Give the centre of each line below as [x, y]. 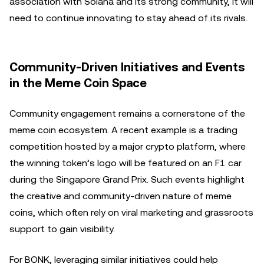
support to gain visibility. [62, 229]
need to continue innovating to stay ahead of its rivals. [128, 18]
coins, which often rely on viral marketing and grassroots [131, 212]
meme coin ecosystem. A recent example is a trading [123, 130]
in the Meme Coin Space [78, 83]
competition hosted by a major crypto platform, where [128, 146]
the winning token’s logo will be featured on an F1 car [126, 163]
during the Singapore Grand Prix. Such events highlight [127, 179]
